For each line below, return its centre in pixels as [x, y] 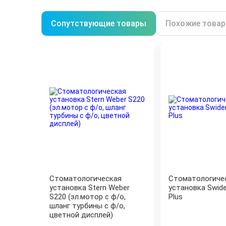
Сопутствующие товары [99, 23]
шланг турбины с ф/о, [87, 206]
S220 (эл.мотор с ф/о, [88, 197]
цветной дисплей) [81, 215]
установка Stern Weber [90, 188]
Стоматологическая [86, 179]
